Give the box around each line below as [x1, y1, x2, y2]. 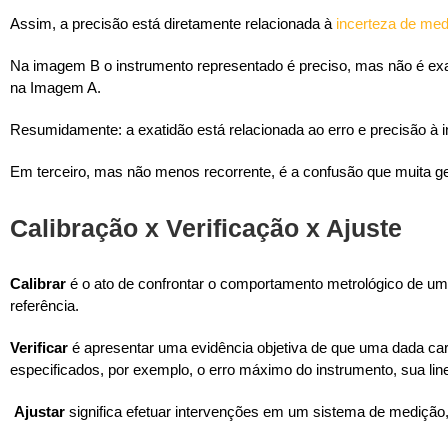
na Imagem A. [10, 78, 101, 96]
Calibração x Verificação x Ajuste [10, 213, 402, 242]
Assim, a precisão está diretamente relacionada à [10, 14, 336, 32]
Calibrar [10, 274, 66, 292]
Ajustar [14, 402, 65, 420]
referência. [10, 296, 79, 314]
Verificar [10, 338, 68, 356]
